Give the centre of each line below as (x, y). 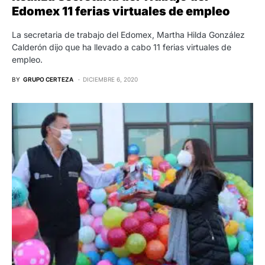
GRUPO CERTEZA (48, 79)
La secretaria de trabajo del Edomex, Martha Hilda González (128, 34)
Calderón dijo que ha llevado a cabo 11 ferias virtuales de (122, 47)
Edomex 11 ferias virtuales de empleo (121, 11)
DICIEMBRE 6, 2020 (110, 79)
